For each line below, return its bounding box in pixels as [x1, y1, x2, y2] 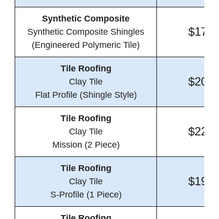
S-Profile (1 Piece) [50, 190, 122, 200]
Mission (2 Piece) [52, 140, 120, 150]
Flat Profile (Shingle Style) [35, 90, 137, 100]
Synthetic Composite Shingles [27, 27, 144, 37]
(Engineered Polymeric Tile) [32, 40, 140, 50]
